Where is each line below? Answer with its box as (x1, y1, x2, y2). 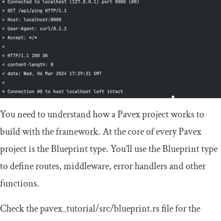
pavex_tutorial (40, 202, 95, 216)
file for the (159, 202, 200, 216)
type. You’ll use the (88, 143, 162, 156)
